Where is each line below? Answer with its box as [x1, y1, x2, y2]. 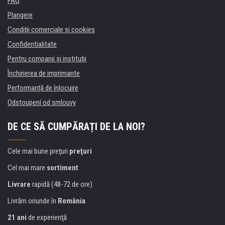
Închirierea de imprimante [8, 69, 80, 78]
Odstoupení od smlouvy [8, 98, 76, 107]
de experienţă [27, 213, 67, 222]
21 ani [8, 213, 27, 222]
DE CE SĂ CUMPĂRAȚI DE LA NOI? [8, 121, 145, 133]
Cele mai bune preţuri [8, 147, 69, 156]
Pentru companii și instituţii [8, 54, 86, 64]
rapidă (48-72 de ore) [31, 180, 92, 189]
